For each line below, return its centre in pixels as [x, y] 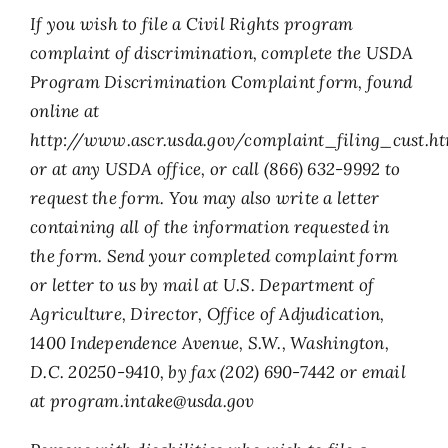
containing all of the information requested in [210, 227]
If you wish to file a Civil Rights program [192, 24]
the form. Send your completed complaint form [214, 256]
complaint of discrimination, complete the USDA [222, 53]
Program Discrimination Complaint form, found [221, 82]
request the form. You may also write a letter [205, 198]
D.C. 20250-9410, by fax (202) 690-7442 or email [218, 372]
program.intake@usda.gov [152, 401]
